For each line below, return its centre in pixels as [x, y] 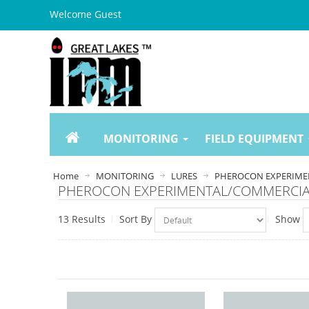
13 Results [82, 219]
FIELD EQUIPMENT [254, 139]
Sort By [136, 219]
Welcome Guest [86, 14]
